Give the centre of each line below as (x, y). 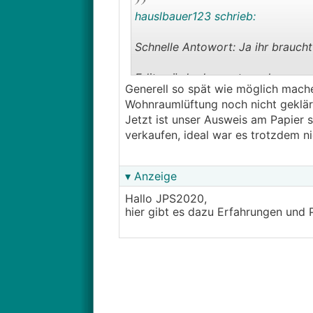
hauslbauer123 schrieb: (195, 16)
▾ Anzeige (151, 176)
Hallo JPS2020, (166, 198)
